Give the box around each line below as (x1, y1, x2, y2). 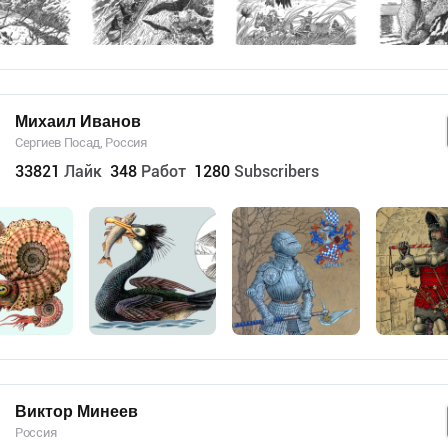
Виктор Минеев (15, 401, 138, 421)
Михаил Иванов (15, 112, 141, 131)
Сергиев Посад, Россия (15, 135, 147, 150)
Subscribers (234, 162, 319, 181)
